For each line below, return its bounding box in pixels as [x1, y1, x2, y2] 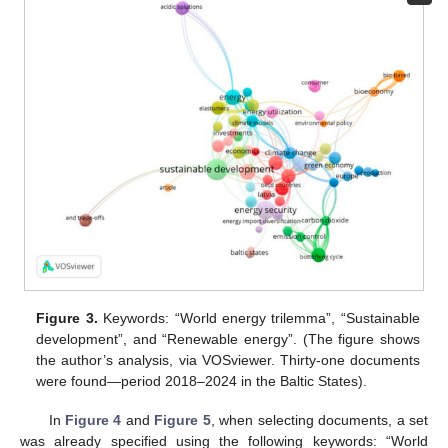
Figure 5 [154, 411, 211, 428]
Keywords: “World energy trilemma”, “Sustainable [97, 310, 420, 327]
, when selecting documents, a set [210, 411, 429, 428]
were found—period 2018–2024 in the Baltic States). [36, 373, 368, 390]
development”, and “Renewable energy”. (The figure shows [36, 331, 420, 348]
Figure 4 [65, 411, 122, 428]
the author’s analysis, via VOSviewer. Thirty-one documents [36, 352, 420, 369]
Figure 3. [36, 310, 98, 327]
